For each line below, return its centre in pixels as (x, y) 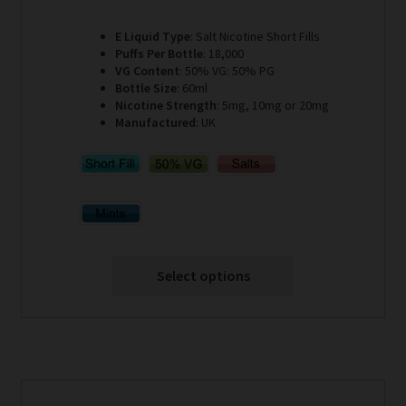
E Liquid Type (153, 36)
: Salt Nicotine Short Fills (255, 36)
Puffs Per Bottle (159, 53)
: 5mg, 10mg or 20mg (273, 105)
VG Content (147, 70)
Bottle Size (146, 87)
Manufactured (155, 122)
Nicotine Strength (166, 105)
